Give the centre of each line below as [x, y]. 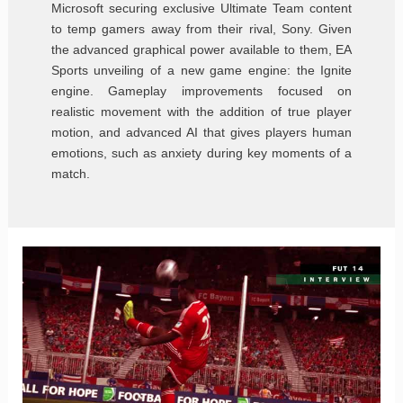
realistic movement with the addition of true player [201, 112]
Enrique [38, 379]
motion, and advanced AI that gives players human [201, 132]
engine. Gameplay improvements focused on [201, 91]
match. [70, 174]
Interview [41, 306]
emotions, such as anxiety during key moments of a [201, 153]
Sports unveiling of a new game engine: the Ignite [201, 70]
